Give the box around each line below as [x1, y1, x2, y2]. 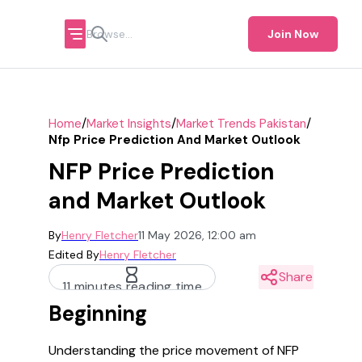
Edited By [48, 247, 99, 262]
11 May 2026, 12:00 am [138, 228, 256, 242]
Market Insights [86, 115, 171, 132]
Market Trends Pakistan [176, 115, 306, 132]
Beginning [48, 300, 147, 327]
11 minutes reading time [62, 278, 202, 295]
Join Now [267, 27, 318, 41]
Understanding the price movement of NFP [48, 342, 299, 359]
